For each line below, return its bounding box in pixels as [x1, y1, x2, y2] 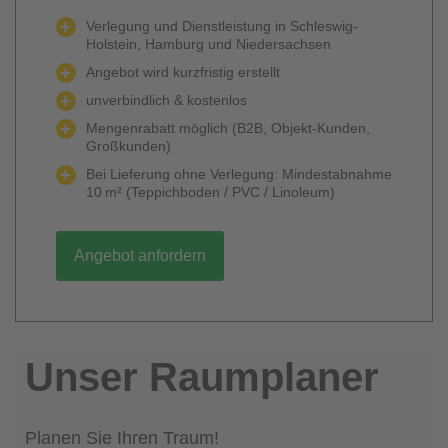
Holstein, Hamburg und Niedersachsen [86, 36, 331, 52]
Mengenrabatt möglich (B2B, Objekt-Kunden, [86, 120, 370, 136]
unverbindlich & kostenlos [86, 92, 247, 108]
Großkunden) [86, 138, 171, 154]
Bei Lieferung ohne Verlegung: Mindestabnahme [86, 166, 392, 182]
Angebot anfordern [74, 247, 206, 264]
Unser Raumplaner [25, 355, 379, 399]
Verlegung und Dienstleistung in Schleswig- [86, 18, 358, 34]
